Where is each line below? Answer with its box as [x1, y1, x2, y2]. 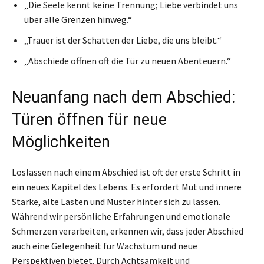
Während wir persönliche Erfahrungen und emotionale [12, 210, 230, 222]
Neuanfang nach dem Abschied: [12, 87, 235, 107]
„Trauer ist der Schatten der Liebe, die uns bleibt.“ [24, 34, 222, 46]
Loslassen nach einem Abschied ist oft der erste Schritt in [12, 166, 240, 178]
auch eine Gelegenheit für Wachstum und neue [12, 239, 197, 252]
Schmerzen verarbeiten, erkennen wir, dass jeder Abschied [12, 225, 243, 237]
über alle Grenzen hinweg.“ [24, 13, 132, 25]
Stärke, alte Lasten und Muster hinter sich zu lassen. [12, 195, 220, 207]
